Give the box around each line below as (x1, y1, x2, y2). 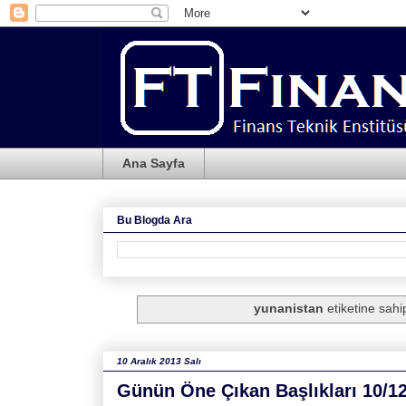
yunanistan (253, 301, 324, 316)
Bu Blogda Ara (117, 213, 192, 227)
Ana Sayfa (122, 156, 185, 171)
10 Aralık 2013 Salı (117, 355, 201, 366)
